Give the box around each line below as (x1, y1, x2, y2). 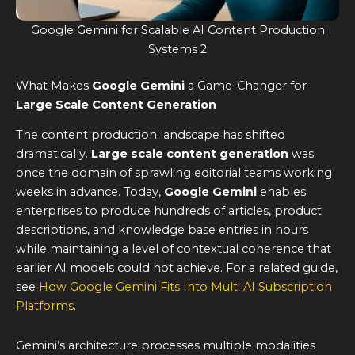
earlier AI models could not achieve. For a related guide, (16, 261, 338, 276)
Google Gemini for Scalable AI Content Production (30, 23, 325, 38)
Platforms (16, 299, 74, 314)
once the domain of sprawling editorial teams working (16, 166, 332, 181)
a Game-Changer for (185, 78, 307, 94)
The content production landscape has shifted (16, 128, 285, 143)
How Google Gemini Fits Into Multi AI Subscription (39, 280, 332, 295)
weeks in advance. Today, (16, 185, 164, 200)
